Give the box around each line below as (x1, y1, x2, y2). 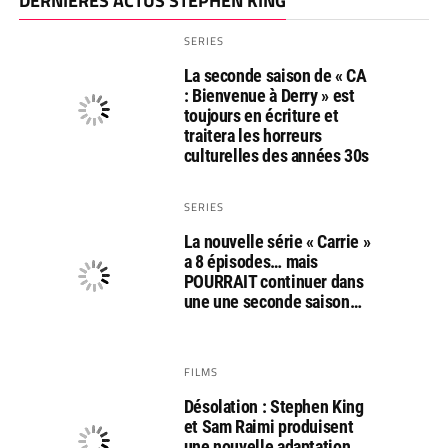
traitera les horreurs (183, 125, 322, 147)
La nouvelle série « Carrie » (183, 231, 371, 253)
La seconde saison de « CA (183, 65, 367, 87)
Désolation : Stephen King (183, 396, 364, 418)
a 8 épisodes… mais (183, 251, 319, 273)
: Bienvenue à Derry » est (183, 85, 355, 107)
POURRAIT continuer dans (183, 271, 364, 293)
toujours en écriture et (183, 105, 339, 127)
